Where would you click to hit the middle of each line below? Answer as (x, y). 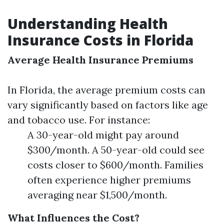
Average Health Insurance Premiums (100, 60)
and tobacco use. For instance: (79, 120)
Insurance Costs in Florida (100, 40)
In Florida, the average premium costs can (106, 90)
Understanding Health (88, 23)
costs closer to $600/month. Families (115, 165)
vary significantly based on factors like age (108, 105)
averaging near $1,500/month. (97, 195)
